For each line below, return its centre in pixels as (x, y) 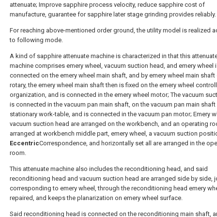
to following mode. (36, 40)
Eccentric (24, 143)
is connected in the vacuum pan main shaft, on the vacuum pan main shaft (113, 104)
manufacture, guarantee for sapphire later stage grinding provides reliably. (113, 14)
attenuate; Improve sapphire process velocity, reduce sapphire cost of (107, 5)
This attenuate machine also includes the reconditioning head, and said (109, 169)
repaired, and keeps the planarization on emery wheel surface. (96, 198)
